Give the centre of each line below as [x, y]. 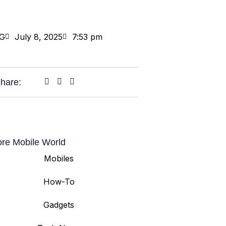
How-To [59, 182]
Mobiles [59, 158]
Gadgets [59, 205]
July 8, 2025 [39, 37]
